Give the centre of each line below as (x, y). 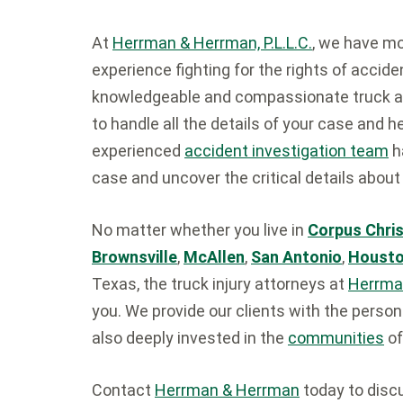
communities (336, 338)
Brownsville (134, 257)
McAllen (214, 257)
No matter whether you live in (200, 230)
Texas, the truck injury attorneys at (220, 284)
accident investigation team (287, 151)
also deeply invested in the (190, 338)
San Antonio (296, 257)
